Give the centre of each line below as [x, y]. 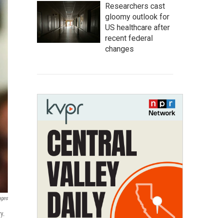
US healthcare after [137, 27]
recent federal [129, 38]
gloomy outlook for [137, 17]
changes [119, 49]
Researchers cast [135, 6]
